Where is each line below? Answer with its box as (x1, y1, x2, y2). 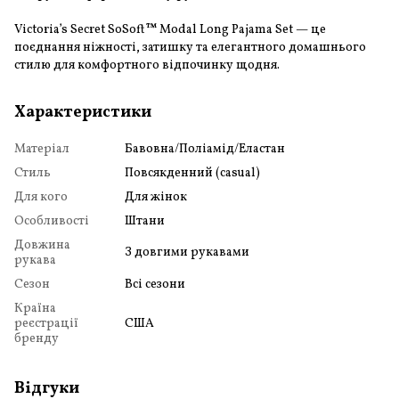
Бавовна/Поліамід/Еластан (125, 140, 285, 158)
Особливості (14, 212, 89, 230)
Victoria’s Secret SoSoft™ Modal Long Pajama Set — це (14, 20, 326, 38)
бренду (14, 330, 59, 347)
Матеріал (14, 140, 69, 158)
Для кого (14, 188, 68, 206)
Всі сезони (125, 275, 185, 293)
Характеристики (14, 101, 151, 124)
